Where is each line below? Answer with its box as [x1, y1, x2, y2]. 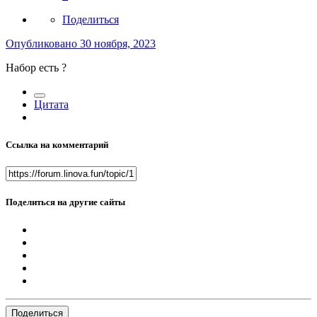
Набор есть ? [6, 61, 67, 74]
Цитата [34, 98, 69, 110]
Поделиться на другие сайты [6, 197, 125, 208]
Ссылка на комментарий [6, 139, 108, 150]
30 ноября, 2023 [80, 37, 156, 50]
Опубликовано [6, 37, 80, 50]
